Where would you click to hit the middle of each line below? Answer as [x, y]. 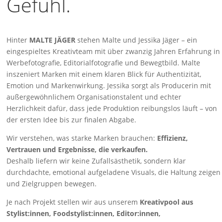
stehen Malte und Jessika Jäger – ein [137, 40]
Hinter [18, 40]
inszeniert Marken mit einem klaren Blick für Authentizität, [104, 74]
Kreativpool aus [167, 202]
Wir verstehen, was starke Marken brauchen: [82, 138]
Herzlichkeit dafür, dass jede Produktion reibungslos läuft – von [112, 108]
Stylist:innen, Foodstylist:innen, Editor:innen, [84, 213]
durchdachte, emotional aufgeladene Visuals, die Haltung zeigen [114, 172]
